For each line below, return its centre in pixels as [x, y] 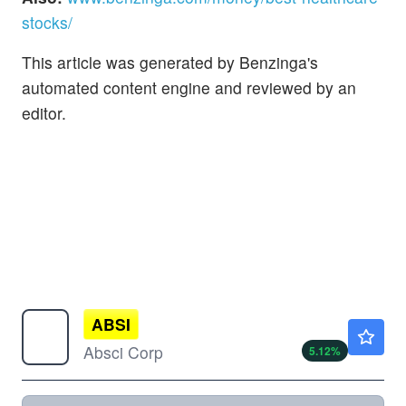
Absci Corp [123, 352]
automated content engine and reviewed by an [189, 87]
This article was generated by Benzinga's [170, 62]
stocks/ [47, 22]
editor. [44, 112]
